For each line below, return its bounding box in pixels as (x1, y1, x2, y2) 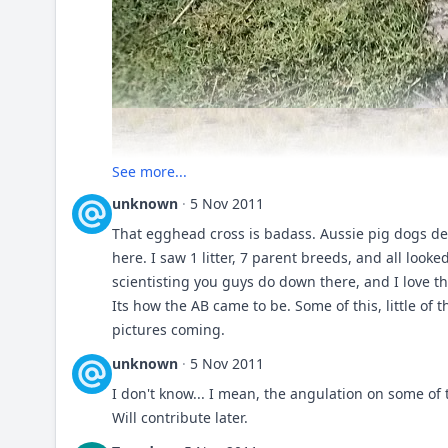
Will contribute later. (112, 408, 248, 427)
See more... (112, 162, 187, 181)
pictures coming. (112, 320, 225, 339)
